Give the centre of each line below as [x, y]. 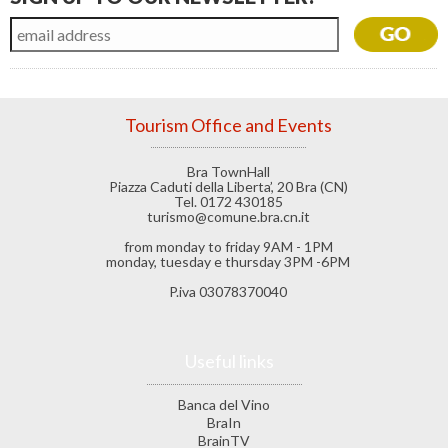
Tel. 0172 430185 [228, 202]
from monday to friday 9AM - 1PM [228, 247]
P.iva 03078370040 [228, 292]
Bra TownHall [228, 172]
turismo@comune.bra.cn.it [228, 217]
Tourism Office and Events [228, 125]
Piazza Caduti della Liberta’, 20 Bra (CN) [228, 187]
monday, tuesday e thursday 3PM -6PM [228, 262]
